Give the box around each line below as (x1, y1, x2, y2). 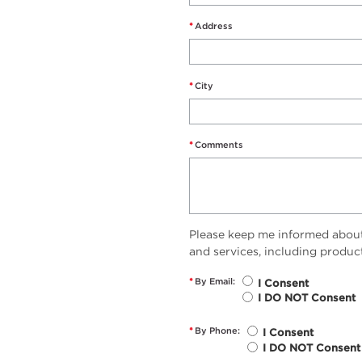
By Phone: (195, 325, 240, 337)
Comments (195, 139, 243, 151)
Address (195, 20, 233, 32)
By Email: (195, 275, 235, 287)
